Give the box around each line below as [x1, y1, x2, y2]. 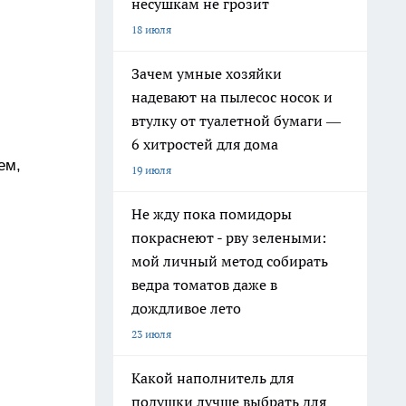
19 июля [131, 163, 171, 177]
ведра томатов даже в [131, 275, 277, 294]
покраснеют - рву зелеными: [131, 228, 326, 246]
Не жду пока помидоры [131, 205, 292, 223]
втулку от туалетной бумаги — [131, 111, 341, 130]
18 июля [131, 23, 171, 36]
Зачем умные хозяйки [131, 64, 282, 82]
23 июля [131, 327, 171, 341]
